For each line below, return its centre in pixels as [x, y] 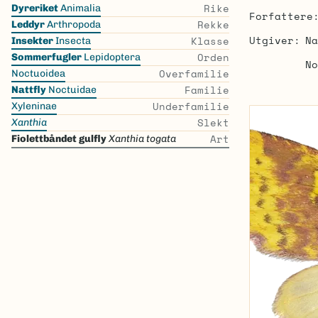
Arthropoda [73, 24]
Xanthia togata [142, 139]
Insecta [72, 41]
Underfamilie [191, 106]
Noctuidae [71, 90]
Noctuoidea [38, 73]
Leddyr [28, 24]
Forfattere [281, 16]
